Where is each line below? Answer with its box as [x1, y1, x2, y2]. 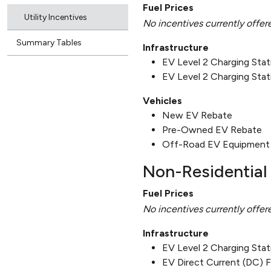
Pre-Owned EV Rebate [162, 123, 262, 135]
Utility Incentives [24, 11, 87, 22]
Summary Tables [16, 37, 82, 48]
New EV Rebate [162, 109, 232, 121]
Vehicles [143, 94, 182, 106]
